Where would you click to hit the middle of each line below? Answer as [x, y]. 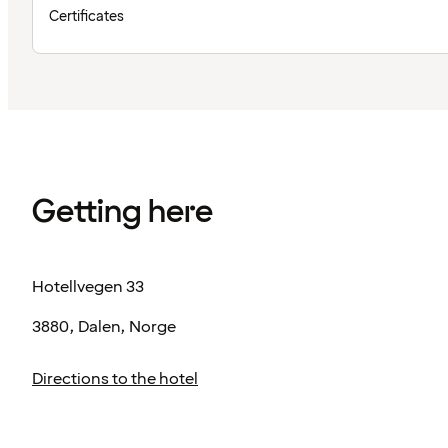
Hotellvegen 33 [88, 287]
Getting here [122, 212]
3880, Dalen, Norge [104, 327]
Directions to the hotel [115, 379]
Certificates [86, 17]
